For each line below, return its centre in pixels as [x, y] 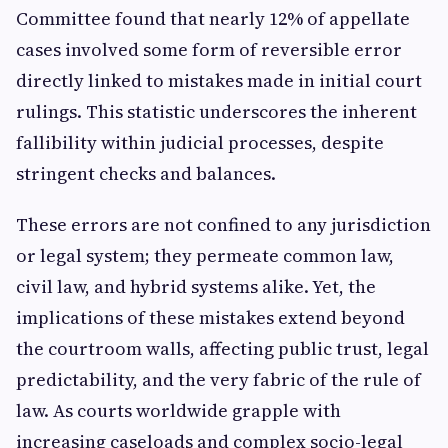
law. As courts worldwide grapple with [178, 410]
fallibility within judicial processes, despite [200, 142]
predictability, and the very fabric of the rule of [218, 379]
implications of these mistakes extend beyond [210, 317]
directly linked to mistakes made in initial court [219, 80]
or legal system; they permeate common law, [205, 255]
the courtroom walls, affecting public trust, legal [222, 348]
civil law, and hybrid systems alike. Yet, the [196, 286]
